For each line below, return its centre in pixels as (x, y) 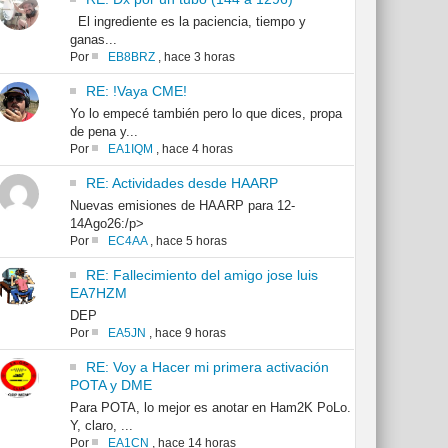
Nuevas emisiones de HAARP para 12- (182, 206)
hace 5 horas (191, 241)
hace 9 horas (190, 333)
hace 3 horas (199, 57)
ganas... (93, 40)
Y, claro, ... (101, 426)
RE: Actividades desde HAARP (181, 183)
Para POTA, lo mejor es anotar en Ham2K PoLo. (210, 408)
